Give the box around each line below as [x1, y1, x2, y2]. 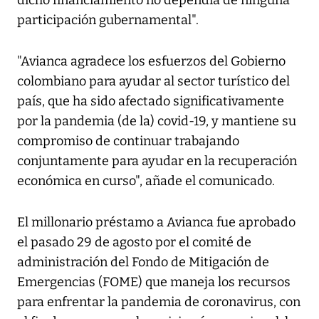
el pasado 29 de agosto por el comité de [17, 234, 251, 251]
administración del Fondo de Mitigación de [17, 254, 269, 271]
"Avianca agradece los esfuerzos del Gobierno [17, 53, 286, 70]
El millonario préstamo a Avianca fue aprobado [17, 214, 296, 231]
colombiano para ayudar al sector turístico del [17, 73, 290, 90]
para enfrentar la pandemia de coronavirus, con [17, 294, 300, 310]
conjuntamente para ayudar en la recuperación [17, 153, 297, 169]
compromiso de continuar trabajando [17, 133, 239, 150]
